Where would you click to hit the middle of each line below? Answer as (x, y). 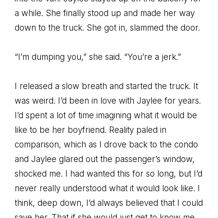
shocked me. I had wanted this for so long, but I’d (109, 174)
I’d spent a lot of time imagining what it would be (106, 115)
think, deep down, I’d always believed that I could (109, 203)
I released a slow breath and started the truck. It (106, 86)
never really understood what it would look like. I (107, 188)
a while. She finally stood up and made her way (105, 13)
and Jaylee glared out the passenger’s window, (105, 159)
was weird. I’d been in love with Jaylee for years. (108, 101)
